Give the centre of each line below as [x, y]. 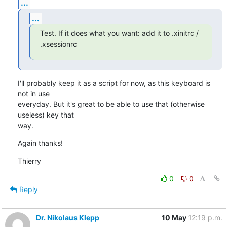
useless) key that [47, 115]
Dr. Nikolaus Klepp [67, 217]
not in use [34, 93]
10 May [175, 217]
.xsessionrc [58, 44]
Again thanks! [40, 143]
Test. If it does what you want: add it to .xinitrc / [119, 33]
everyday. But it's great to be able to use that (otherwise [111, 104]
